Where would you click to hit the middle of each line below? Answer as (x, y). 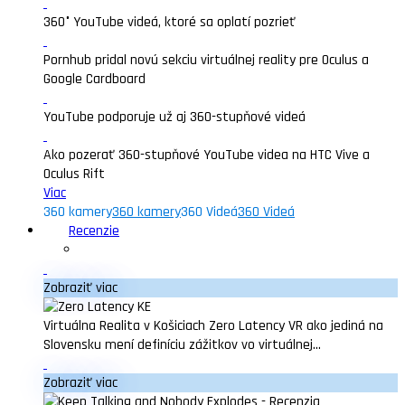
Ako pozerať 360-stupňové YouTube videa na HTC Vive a (207, 155)
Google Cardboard (94, 79)
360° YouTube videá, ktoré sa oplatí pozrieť (170, 22)
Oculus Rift (74, 174)
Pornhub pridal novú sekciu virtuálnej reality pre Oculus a (206, 60)
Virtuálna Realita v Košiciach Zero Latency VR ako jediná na (213, 326)
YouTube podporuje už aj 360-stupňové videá (174, 117)
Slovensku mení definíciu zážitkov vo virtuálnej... (182, 345)
